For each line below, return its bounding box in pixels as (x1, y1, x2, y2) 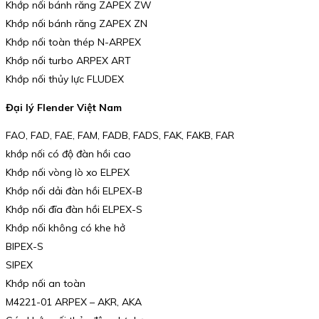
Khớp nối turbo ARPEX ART (6, 54, 131, 68)
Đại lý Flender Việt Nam (6, 100, 122, 114)
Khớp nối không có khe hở (6, 221, 125, 235)
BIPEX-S (6, 240, 43, 253)
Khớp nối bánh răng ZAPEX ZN (6, 17, 147, 31)
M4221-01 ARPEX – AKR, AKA (6, 296, 142, 309)
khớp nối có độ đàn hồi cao (6, 147, 131, 161)
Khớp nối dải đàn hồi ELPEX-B (6, 184, 142, 198)
